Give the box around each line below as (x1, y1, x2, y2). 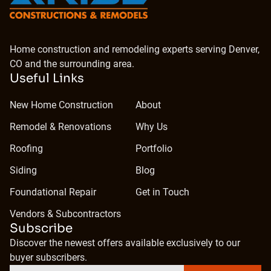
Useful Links (10, 71, 84, 86)
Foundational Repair (10, 186, 96, 198)
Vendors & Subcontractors (10, 208, 121, 220)
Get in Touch (135, 186, 189, 198)
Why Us (135, 121, 168, 132)
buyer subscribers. (10, 252, 87, 263)
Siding (10, 165, 37, 176)
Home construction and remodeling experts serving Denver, (10, 44, 260, 55)
